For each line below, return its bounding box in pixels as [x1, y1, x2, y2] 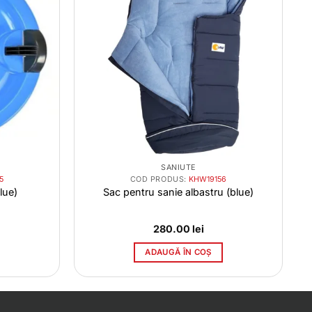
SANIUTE [161, 163, 196, 173]
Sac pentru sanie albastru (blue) [103, 186, 253, 198]
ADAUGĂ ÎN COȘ [145, 247, 212, 257]
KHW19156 [189, 174, 227, 184]
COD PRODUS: [130, 174, 189, 184]
